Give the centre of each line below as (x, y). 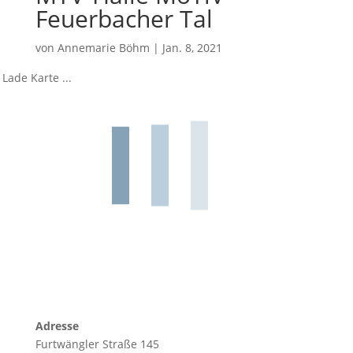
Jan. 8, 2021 (192, 48)
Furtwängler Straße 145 (97, 344)
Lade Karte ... (37, 78)
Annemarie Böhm (103, 48)
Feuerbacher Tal (124, 19)
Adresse (57, 326)
